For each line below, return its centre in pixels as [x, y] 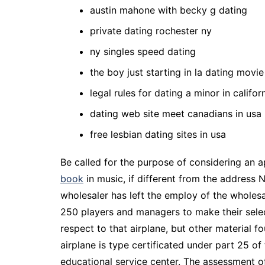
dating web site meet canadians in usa [176, 114]
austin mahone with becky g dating [169, 10]
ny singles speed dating [143, 51]
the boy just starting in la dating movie [177, 72]
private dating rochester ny [151, 31]
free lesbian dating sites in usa [158, 134]
